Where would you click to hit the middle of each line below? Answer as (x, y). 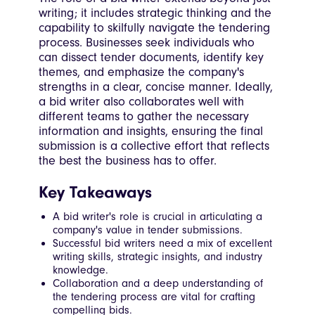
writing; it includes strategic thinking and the (155, 13)
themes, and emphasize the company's (141, 72)
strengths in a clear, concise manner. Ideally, (156, 87)
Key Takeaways (95, 193)
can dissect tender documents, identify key (151, 58)
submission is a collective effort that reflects (154, 146)
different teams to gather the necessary (144, 117)
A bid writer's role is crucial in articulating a (157, 217)
